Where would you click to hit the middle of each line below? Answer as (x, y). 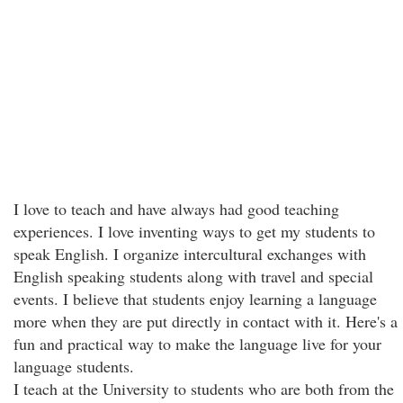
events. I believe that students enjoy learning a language (195, 299)
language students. (74, 366)
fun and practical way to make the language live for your (197, 344)
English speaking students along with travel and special (193, 276)
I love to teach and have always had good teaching (176, 209)
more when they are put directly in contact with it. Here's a (206, 321)
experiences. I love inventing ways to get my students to (194, 231)
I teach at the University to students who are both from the (204, 389)
